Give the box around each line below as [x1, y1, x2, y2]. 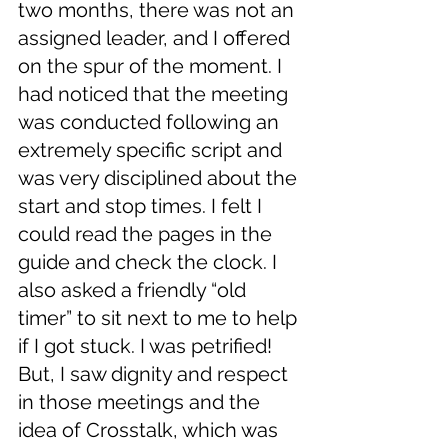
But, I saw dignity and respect [18, 362, 293, 387]
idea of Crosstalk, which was [18, 418, 283, 443]
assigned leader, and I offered [18, 26, 295, 51]
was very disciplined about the [18, 166, 302, 191]
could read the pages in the [18, 222, 277, 247]
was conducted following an [18, 110, 284, 135]
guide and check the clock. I [18, 250, 282, 275]
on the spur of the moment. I [18, 54, 287, 79]
